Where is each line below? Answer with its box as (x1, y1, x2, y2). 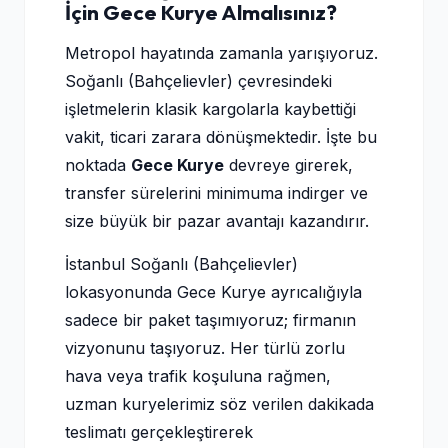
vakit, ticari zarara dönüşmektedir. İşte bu (65, 127, 377, 147)
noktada (65, 155, 131, 175)
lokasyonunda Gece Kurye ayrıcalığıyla (65, 282, 362, 302)
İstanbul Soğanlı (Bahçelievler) (65, 254, 298, 274)
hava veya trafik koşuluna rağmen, (65, 366, 331, 386)
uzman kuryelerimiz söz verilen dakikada (65, 394, 374, 414)
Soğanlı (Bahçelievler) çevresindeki (65, 71, 332, 91)
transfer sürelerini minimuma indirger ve (65, 183, 368, 203)
